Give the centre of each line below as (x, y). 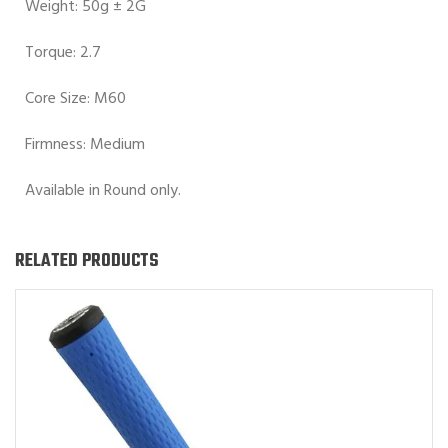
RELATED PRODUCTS (87, 261)
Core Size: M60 (75, 98)
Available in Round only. (103, 190)
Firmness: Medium (85, 144)
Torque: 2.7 (63, 52)
